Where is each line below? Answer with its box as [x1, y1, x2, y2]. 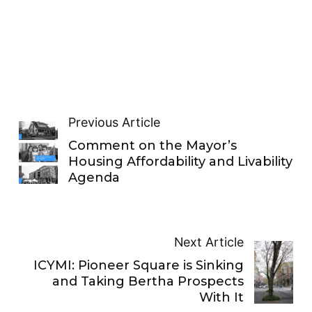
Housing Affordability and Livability [68, 154, 293, 170]
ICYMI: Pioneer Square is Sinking [33, 258, 244, 274]
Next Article [174, 235, 244, 250]
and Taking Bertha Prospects [52, 274, 244, 290]
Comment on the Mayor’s [68, 138, 237, 154]
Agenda [68, 170, 120, 186]
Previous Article [68, 115, 161, 130]
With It [199, 290, 244, 306]
